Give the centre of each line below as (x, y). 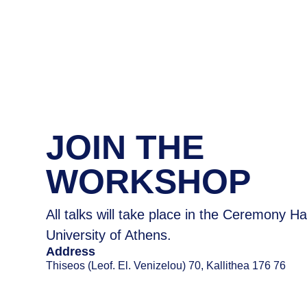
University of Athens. (109, 235)
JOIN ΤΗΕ (125, 147)
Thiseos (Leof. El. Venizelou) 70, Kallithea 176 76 (166, 266)
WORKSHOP (149, 182)
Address (71, 251)
